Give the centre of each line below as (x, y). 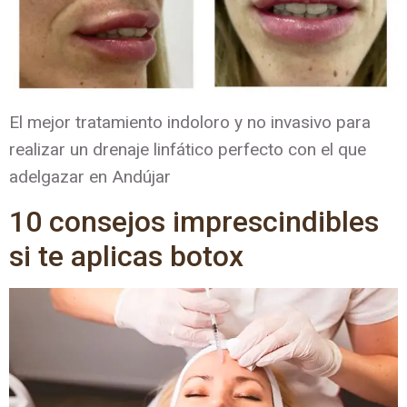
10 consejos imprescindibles (194, 221)
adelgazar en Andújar (90, 177)
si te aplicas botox (126, 256)
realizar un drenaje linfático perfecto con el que (188, 150)
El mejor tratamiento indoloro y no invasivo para (190, 123)
